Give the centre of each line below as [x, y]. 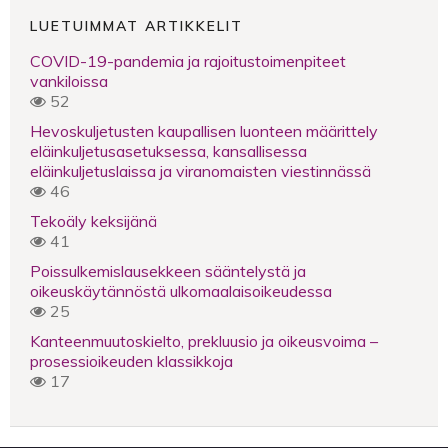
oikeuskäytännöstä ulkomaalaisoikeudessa [181, 290]
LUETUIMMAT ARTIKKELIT [136, 25]
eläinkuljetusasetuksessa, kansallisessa [168, 150]
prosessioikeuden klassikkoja [131, 360]
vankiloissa [69, 80]
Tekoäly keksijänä [93, 220]
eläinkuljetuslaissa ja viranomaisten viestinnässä [200, 170]
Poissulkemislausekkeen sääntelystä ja [168, 270]
